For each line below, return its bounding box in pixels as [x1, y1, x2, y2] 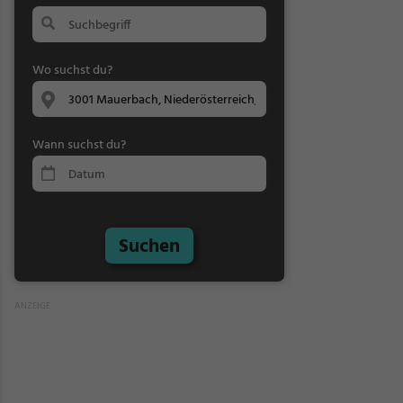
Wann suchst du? [32, 135, 126, 156]
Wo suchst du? [32, 60, 112, 81]
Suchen [119, 232, 180, 262]
